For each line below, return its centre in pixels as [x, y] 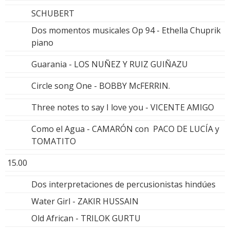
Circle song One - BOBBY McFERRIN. [101, 85]
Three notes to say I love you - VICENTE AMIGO [123, 107]
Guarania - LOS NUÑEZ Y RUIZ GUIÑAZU [110, 64]
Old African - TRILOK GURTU [86, 218]
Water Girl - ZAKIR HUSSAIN [85, 201]
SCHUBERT [53, 13]
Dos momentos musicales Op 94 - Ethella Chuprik [126, 30]
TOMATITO [54, 141]
